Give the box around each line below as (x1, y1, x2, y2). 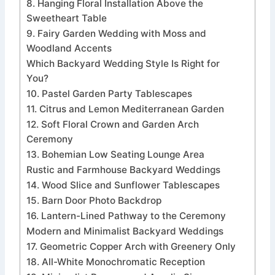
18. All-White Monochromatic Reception (26, 256, 205, 268)
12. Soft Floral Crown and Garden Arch (26, 118, 199, 131)
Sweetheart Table (26, 12, 107, 25)
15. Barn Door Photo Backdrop (26, 195, 161, 207)
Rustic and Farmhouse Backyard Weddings (26, 164, 220, 176)
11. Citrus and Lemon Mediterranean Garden (26, 103, 224, 115)
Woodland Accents (26, 42, 112, 55)
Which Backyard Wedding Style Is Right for (26, 58, 220, 70)
